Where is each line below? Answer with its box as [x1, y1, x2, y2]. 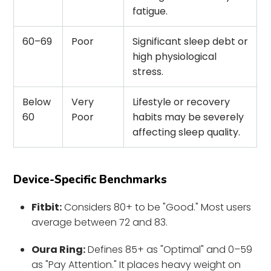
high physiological [132, 49, 217, 64]
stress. [132, 64, 164, 79]
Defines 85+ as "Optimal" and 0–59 [85, 242, 253, 256]
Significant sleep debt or [132, 34, 249, 48]
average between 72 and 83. [31, 215, 168, 229]
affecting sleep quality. [132, 125, 241, 139]
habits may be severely [132, 109, 244, 124]
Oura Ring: [31, 242, 86, 256]
